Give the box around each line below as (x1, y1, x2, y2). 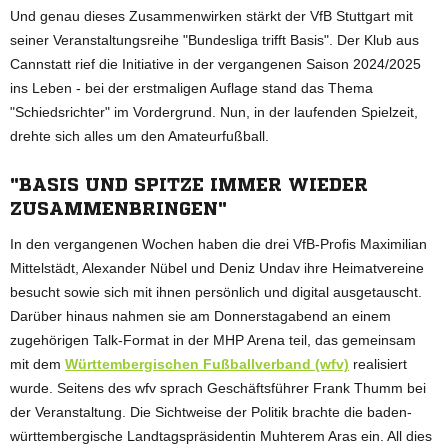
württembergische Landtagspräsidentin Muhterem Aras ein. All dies (10, 427, 432, 444)
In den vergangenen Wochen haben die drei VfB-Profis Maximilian (10, 235, 427, 252)
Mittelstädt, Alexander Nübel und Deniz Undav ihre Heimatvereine (10, 259, 424, 276)
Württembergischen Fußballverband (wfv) (65, 355, 349, 372)
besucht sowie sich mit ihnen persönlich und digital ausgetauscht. (10, 283, 422, 300)
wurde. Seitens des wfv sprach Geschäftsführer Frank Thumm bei (10, 379, 426, 396)
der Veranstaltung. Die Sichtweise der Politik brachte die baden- (10, 403, 412, 420)
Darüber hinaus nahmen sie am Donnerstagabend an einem (10, 307, 391, 324)
